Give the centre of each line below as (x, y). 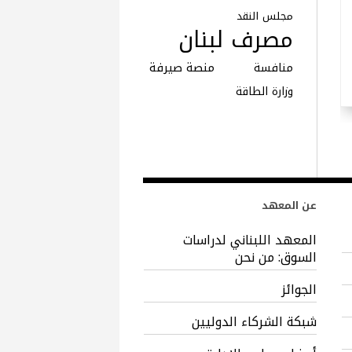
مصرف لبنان (235, 40)
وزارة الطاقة (264, 92)
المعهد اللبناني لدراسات (250, 240)
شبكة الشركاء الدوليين (255, 322)
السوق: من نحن (276, 258)
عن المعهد (290, 206)
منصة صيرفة (182, 68)
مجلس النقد (264, 16)
